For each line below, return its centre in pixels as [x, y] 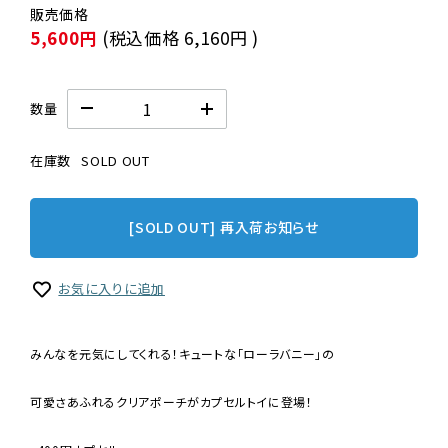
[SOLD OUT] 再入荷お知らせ [224, 227]
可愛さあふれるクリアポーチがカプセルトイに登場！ [171, 401]
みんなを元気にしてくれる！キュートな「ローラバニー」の [182, 353]
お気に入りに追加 [111, 288]
